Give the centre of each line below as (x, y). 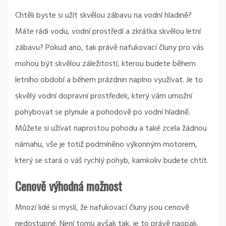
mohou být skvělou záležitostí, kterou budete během (105, 64)
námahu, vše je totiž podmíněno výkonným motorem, (106, 145)
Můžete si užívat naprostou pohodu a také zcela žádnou (111, 129)
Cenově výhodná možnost (69, 186)
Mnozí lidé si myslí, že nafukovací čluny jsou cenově (102, 208)
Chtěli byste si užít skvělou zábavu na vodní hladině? (103, 16)
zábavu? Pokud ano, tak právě (67, 48)
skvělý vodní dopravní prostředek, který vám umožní (104, 96)
